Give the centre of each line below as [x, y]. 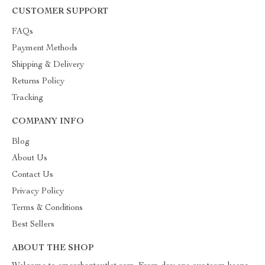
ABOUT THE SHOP [53, 248]
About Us [30, 159]
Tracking [28, 98]
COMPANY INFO [48, 122]
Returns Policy [38, 82]
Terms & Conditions [47, 208]
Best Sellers [33, 225]
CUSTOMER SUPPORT [60, 12]
